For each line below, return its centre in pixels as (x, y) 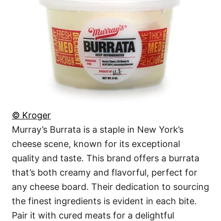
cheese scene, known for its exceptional (96, 144)
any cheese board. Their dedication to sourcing (110, 187)
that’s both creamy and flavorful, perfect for (105, 173)
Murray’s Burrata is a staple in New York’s (98, 130)
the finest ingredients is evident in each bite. (104, 201)
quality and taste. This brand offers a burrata (106, 158)
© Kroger (31, 115)
